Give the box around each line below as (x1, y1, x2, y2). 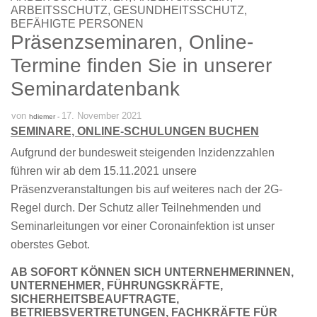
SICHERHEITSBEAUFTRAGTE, (11, 292, 179, 305)
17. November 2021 (62, 110, 142, 121)
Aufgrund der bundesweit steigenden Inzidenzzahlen (11, 146, 275, 158)
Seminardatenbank (11, 77, 180, 100)
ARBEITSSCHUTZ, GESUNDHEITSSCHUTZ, (11, 4, 247, 16)
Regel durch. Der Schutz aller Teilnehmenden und (11, 201, 261, 214)
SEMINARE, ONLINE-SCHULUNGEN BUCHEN (11, 125, 259, 137)
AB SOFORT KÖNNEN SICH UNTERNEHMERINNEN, (11, 265, 294, 278)
